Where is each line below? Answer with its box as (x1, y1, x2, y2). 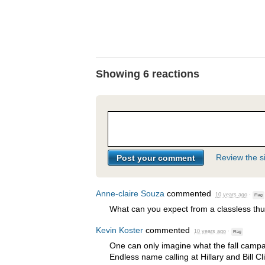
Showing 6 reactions (96, 67, 199, 80)
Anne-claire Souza (96, 188, 164, 198)
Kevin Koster (96, 225, 143, 235)
